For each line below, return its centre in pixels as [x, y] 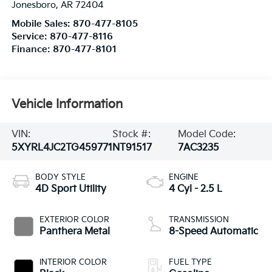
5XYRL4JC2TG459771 [62, 148]
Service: [30, 36]
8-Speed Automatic [213, 231]
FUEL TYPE [190, 262]
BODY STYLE [60, 177]
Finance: [32, 49]
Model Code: [206, 134]
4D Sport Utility [70, 189]
